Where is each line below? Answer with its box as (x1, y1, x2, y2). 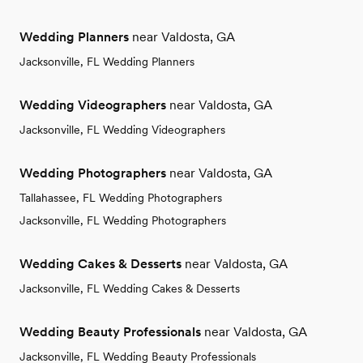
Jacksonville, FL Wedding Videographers (19, 123, 225, 137)
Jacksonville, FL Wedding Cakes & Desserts (19, 282, 240, 296)
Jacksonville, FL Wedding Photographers (19, 214, 226, 228)
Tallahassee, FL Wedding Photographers (19, 191, 222, 205)
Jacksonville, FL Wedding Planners (19, 55, 194, 69)
